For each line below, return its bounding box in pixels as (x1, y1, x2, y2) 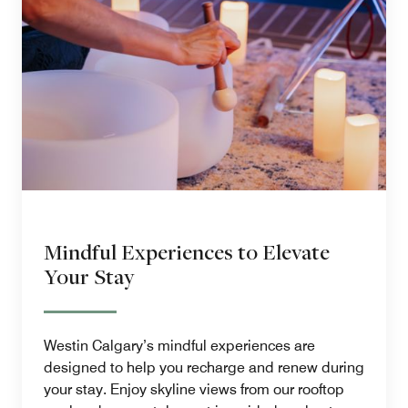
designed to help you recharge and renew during (44, 359, 364, 377)
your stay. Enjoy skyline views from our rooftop (44, 381, 344, 399)
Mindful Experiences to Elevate (44, 238, 330, 267)
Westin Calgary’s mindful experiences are (44, 337, 315, 355)
